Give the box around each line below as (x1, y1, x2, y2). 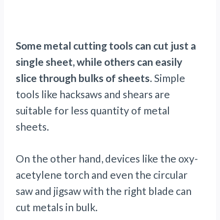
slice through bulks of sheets (16, 72, 150, 84)
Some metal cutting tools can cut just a (16, 39, 196, 52)
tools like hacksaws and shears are (16, 88, 170, 101)
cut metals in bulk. (16, 201, 98, 214)
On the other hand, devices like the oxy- (16, 152, 198, 165)
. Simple (150, 72, 185, 84)
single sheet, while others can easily (16, 55, 182, 68)
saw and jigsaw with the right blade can (16, 185, 192, 197)
